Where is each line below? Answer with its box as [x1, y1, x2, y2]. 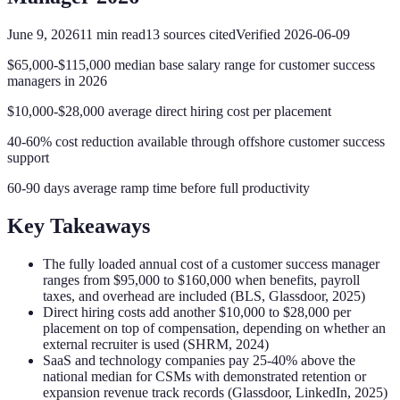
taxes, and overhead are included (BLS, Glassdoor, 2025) [43, 287, 365, 304]
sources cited [160, 26, 236, 42]
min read [93, 26, 146, 42]
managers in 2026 [7, 72, 107, 88]
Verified [236, 26, 284, 42]
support [7, 149, 49, 165]
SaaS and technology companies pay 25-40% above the [43, 352, 355, 368]
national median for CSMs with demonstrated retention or [43, 368, 366, 384]
